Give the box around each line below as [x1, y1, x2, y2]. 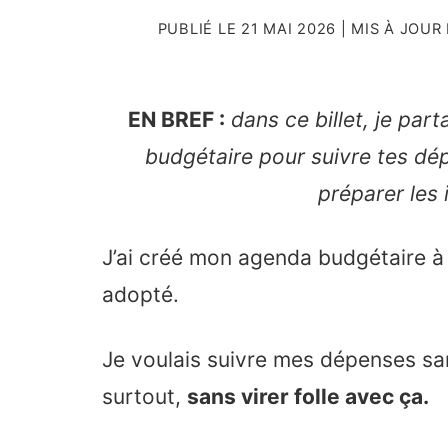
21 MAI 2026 [241, 20, 337, 39]
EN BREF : [128, 107, 225, 133]
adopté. [102, 282, 179, 308]
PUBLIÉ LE [157, 20, 242, 39]
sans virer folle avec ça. [187, 383, 429, 409]
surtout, [102, 383, 187, 409]
